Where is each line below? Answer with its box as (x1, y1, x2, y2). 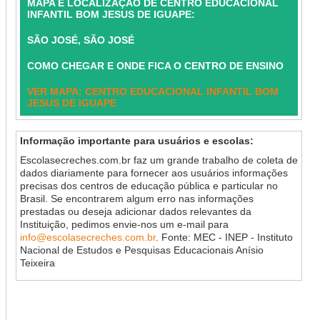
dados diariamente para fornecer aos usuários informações (19, 167, 288, 179)
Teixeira (19, 257, 55, 269)
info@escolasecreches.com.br (19, 231, 156, 243)
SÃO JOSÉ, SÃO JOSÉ (26, 34, 134, 46)
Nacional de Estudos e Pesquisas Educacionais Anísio (19, 244, 264, 256)
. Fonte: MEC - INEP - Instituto (155, 231, 293, 243)
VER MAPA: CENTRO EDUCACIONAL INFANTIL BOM (26, 86, 279, 97)
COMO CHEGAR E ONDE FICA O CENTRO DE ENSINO (26, 60, 284, 71)
